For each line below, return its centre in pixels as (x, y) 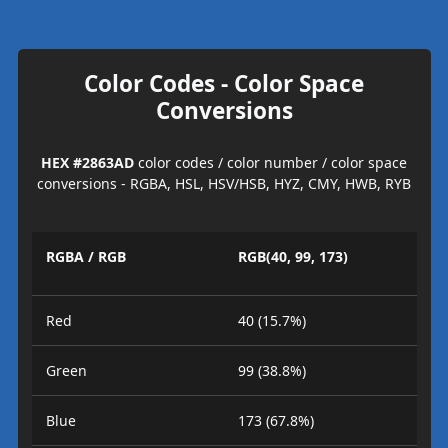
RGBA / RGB (85, 256)
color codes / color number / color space (270, 162)
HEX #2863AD (87, 162)
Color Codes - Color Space (224, 83)
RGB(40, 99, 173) (293, 256)
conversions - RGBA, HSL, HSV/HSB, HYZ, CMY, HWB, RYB (224, 183)
